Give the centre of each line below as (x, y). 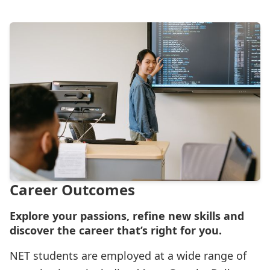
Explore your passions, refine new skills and (127, 215)
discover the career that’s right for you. (116, 230)
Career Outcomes (72, 189)
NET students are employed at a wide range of (128, 255)
